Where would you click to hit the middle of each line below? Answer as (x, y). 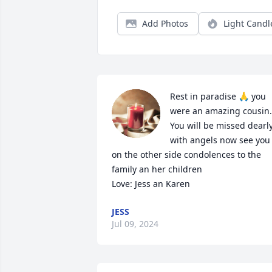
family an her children (158, 169)
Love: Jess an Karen (151, 184)
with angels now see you (220, 140)
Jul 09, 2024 (135, 224)
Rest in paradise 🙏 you (218, 96)
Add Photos (165, 23)
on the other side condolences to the (186, 155)
